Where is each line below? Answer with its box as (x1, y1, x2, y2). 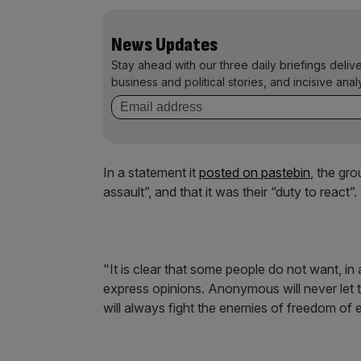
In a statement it (103, 164, 199, 180)
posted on (199, 164, 261, 180)
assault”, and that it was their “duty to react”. (103, 184, 357, 200)
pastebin (261, 164, 310, 180)
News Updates (111, 33, 218, 56)
